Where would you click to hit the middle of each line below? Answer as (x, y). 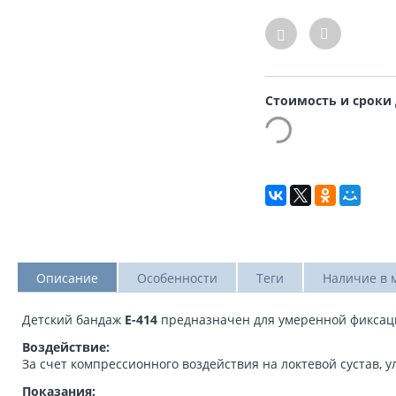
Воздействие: (66, 347)
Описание (67, 278)
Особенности (177, 278)
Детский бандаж (73, 320)
